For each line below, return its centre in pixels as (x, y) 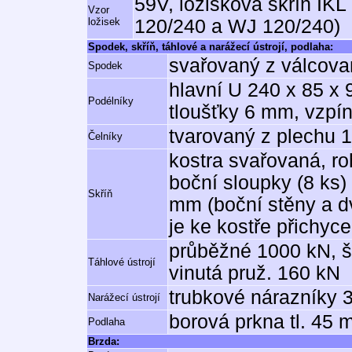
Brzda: (104, 341)
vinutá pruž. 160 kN (255, 273)
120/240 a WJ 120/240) (237, 26)
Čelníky (105, 136)
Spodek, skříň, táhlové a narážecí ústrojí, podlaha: (211, 47)
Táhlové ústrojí (122, 262)
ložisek (104, 22)
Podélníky (111, 101)
